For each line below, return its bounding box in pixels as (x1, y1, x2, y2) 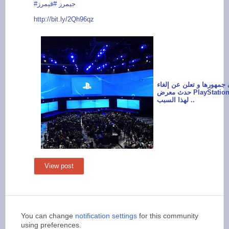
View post (44, 162, 74, 170)
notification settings (75, 212, 137, 220)
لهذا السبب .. (189, 96, 195, 104)
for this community (137, 212, 198, 220)
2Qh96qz (67, 15, 94, 23)
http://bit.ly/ (34, 15, 67, 23)
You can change (21, 212, 75, 220)
